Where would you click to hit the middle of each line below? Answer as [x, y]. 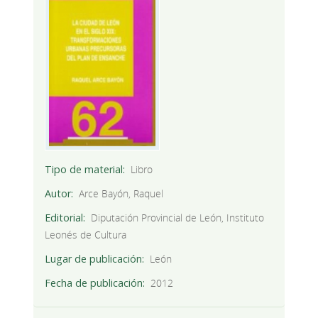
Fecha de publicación [93, 283]
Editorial [64, 217]
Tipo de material [83, 169]
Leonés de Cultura [85, 234]
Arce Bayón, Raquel [121, 193]
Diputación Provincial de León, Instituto [178, 217]
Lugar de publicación [93, 258]
